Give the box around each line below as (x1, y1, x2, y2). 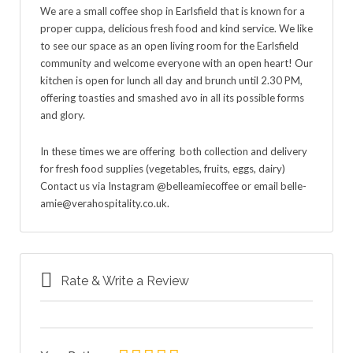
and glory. (40, 109, 85, 121)
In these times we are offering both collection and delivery (40, 145, 307, 158)
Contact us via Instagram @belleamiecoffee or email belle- (40, 180, 307, 192)
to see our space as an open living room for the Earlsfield (40, 39, 299, 52)
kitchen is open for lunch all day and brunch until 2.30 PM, (40, 74, 303, 87)
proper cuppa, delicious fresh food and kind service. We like (40, 22, 313, 35)
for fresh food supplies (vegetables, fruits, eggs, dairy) (40, 162, 285, 175)
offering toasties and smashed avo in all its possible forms (40, 91, 304, 104)
